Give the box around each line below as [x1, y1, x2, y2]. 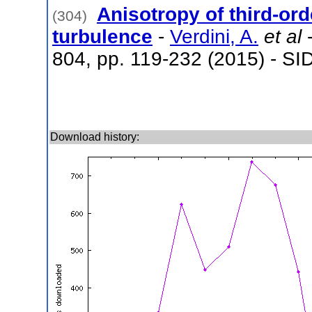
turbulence [52, 26, 153, 47]
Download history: [50, 131, 139, 143]
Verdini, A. [170, 26, 258, 47]
